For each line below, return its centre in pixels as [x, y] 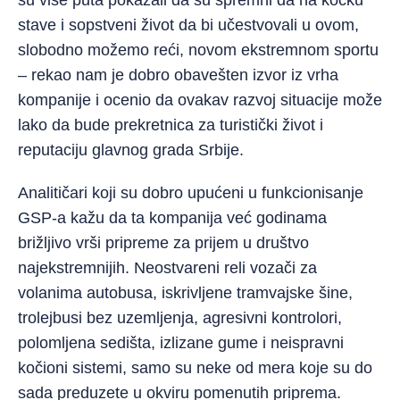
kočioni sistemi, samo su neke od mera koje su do [195, 367]
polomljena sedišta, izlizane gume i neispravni [181, 342]
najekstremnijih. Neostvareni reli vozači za [167, 267]
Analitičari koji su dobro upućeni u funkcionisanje [191, 192]
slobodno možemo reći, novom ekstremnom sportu [198, 50]
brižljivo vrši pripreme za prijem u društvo [163, 242]
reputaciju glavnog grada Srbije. [131, 150]
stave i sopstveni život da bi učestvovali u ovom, [188, 25]
